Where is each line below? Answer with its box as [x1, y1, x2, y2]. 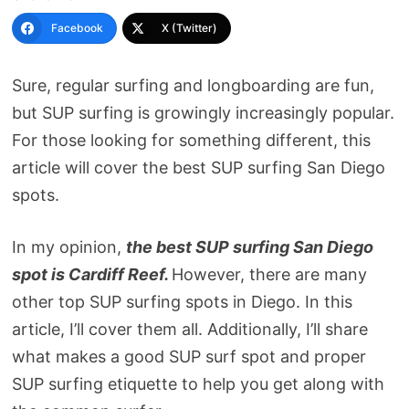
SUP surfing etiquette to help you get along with [11, 374, 384, 394]
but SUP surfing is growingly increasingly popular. [11, 103, 394, 123]
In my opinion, [11, 237, 126, 257]
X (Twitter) [161, 21, 217, 36]
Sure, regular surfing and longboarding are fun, [11, 76, 374, 96]
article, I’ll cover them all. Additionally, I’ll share [11, 320, 368, 340]
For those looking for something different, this [11, 131, 371, 151]
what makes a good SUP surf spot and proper [11, 347, 366, 367]
